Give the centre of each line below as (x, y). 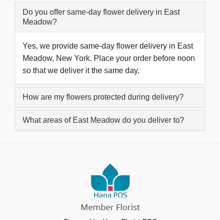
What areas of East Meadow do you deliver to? (103, 120)
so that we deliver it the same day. (81, 70)
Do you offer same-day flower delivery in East (101, 12)
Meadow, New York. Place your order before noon (109, 58)
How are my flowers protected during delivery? (103, 97)
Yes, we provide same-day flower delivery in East (108, 46)
